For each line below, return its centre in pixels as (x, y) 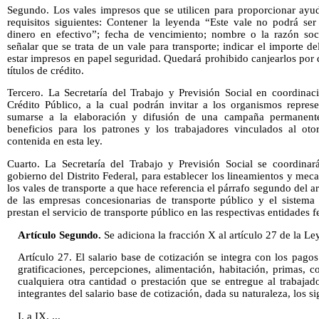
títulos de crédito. (46, 70)
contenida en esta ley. (55, 141)
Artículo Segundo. (59, 235)
